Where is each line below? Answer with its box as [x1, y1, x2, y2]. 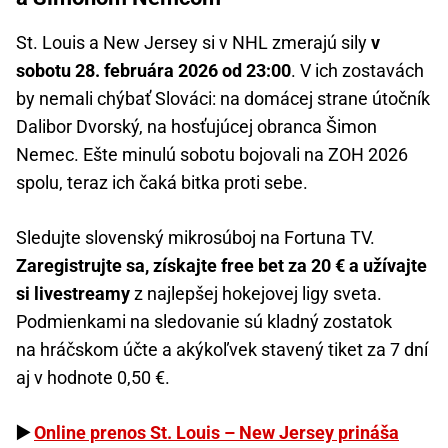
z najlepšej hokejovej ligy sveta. [130, 283, 382, 305]
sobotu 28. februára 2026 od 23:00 [16, 60, 291, 82]
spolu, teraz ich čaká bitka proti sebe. [16, 172, 308, 194]
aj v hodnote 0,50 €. [16, 367, 170, 389]
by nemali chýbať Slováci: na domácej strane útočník [16, 88, 430, 110]
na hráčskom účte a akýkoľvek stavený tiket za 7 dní [16, 339, 428, 361]
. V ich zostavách [291, 60, 424, 82]
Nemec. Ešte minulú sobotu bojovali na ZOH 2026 [16, 144, 408, 166]
